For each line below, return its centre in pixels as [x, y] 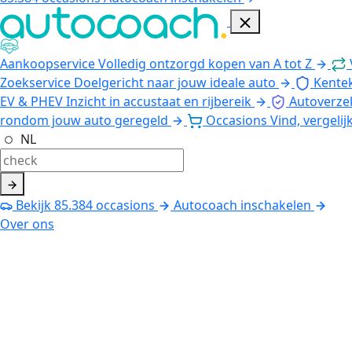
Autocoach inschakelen [242, 205]
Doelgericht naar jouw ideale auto [175, 82]
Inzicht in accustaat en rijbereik [159, 101]
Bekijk [33, 205]
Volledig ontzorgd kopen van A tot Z [205, 63]
